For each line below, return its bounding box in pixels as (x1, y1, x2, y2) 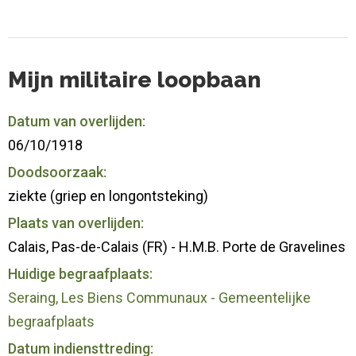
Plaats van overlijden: (8, 214, 144, 231)
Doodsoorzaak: (8, 163, 106, 180)
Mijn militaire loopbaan (8, 66, 261, 93)
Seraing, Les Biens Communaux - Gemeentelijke (8, 288, 311, 306)
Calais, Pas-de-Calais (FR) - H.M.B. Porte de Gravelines (8, 238, 346, 255)
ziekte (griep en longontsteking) (8, 187, 208, 204)
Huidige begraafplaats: (8, 265, 153, 282)
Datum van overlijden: (8, 112, 145, 130)
